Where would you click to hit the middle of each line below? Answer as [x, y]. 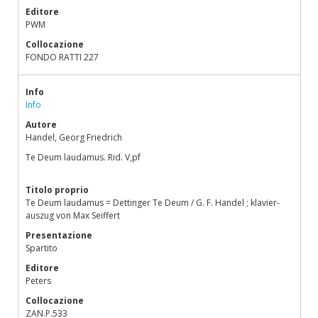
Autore [41, 125]
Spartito [42, 248]
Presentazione [59, 235]
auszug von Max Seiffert [73, 215]
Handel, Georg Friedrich [74, 137]
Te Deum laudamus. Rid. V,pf [83, 157]
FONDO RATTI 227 [62, 57]
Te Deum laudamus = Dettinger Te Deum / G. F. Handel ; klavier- [153, 203]
